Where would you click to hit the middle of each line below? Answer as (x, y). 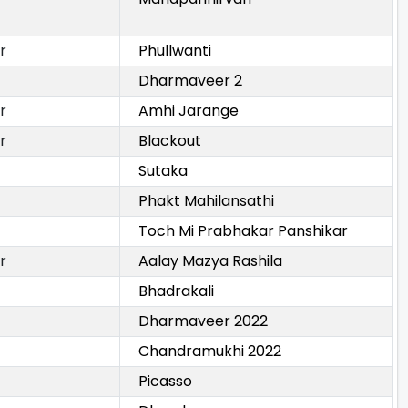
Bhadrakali (176, 291)
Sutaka (163, 171)
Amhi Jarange (189, 111)
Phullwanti (175, 51)
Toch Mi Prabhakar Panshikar (243, 231)
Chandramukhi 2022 (210, 352)
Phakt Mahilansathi (206, 201)
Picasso (165, 382)
